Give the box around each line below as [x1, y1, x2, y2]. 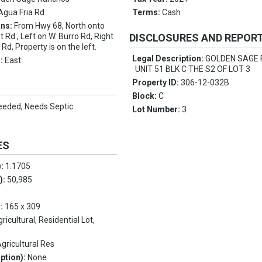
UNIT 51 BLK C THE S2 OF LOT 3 [135, 64, 251, 74]
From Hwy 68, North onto [14, 21, 105, 31]
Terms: [132, 8, 163, 18]
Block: [132, 91, 159, 101]
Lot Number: [132, 105, 182, 115]
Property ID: [132, 78, 181, 88]
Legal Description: [132, 54, 206, 64]
